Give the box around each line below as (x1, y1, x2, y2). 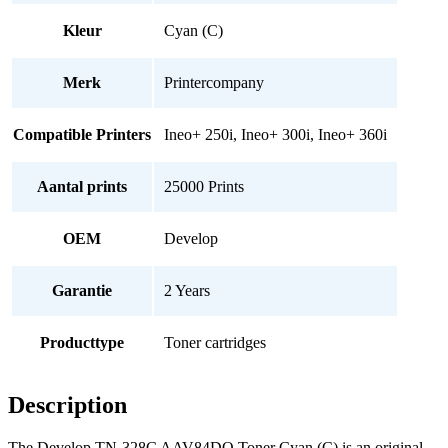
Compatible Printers (13, 125, 151, 143)
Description (8, 391, 127, 418)
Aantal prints (37, 177, 127, 195)
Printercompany (164, 73, 264, 91)
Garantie (52, 281, 112, 299)
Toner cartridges (164, 333, 266, 351)
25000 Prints (164, 177, 244, 195)
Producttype (40, 333, 124, 351)
